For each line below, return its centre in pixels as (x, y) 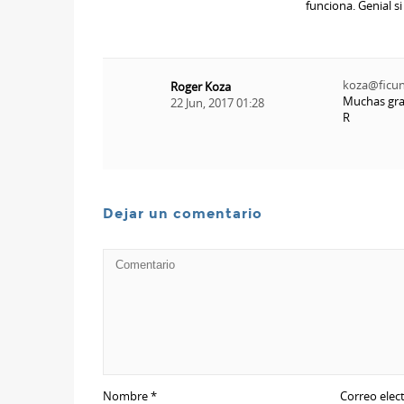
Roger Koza (201, 86)
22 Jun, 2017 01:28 (217, 102)
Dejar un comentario (183, 213)
